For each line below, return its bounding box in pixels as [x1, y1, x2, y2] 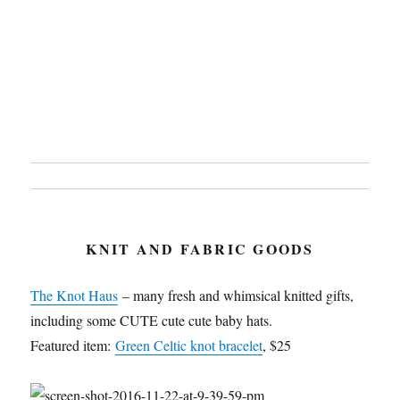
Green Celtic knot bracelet [115, 336, 263, 355]
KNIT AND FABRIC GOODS [86, 238, 314, 260]
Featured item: [30, 336, 116, 355]
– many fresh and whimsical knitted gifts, [118, 286, 354, 305]
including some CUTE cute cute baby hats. [30, 311, 273, 330]
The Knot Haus [30, 286, 119, 305]
